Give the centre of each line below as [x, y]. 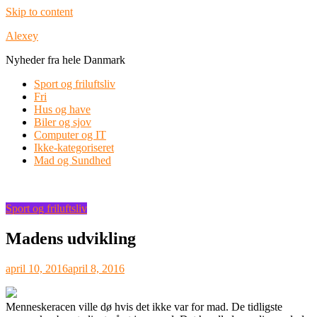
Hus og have [62, 109]
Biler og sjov [63, 122]
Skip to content [39, 12]
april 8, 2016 [96, 268]
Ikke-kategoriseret [74, 148]
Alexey [22, 36]
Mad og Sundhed [73, 160]
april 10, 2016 [37, 268]
